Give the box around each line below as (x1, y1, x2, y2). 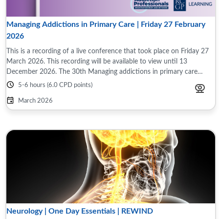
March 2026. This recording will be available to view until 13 (6, 58, 187, 65)
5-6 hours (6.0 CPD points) (18, 82, 92, 88)
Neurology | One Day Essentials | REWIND (6, 207, 153, 215)
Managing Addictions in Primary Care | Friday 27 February (6, 21, 205, 28)
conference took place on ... (6, 78, 89, 86)
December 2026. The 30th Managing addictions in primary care (6, 68, 197, 75)
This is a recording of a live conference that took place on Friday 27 (6, 47, 209, 55)
